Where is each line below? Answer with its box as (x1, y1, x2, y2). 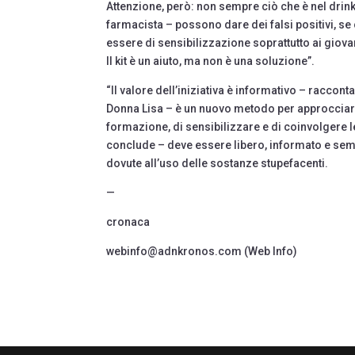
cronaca (106, 215, 151, 228)
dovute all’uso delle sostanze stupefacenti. (106, 156, 334, 170)
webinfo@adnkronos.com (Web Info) (106, 244, 298, 258)
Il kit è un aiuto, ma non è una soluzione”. (106, 54, 320, 67)
